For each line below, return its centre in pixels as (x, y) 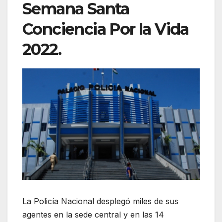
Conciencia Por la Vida (106, 29)
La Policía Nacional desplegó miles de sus (100, 201)
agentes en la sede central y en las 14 (93, 215)
